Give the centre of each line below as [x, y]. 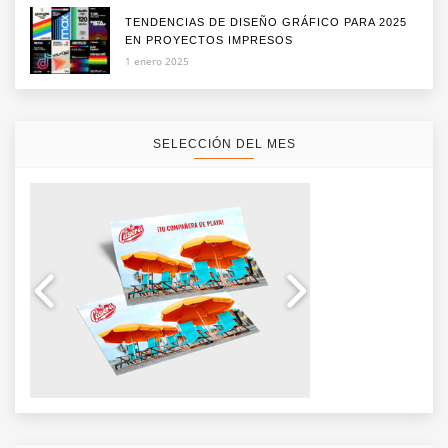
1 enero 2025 [157, 61]
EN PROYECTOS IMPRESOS [209, 40]
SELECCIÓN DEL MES [224, 144]
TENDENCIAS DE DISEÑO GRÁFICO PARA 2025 [266, 22]
